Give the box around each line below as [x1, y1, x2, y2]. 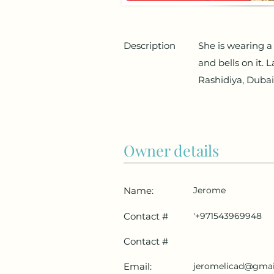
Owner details [124, 140, 219, 161]
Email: [124, 261, 152, 273]
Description [124, 40, 176, 52]
